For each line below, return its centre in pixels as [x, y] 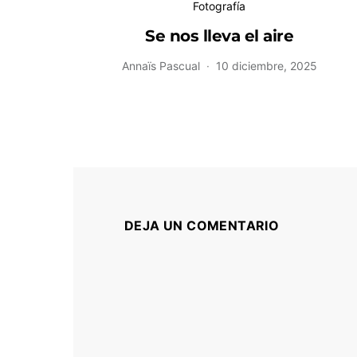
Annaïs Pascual [161, 65]
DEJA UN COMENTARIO [202, 225]
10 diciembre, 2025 [266, 65]
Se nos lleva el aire [220, 35]
